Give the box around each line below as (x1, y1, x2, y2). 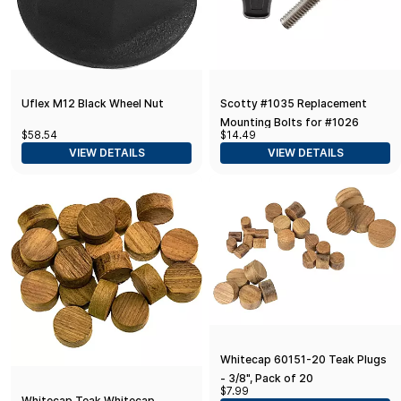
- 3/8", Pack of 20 (220, 371, 313, 386)
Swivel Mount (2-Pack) (220, 134, 340, 149)
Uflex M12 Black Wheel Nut (21, 97, 164, 111)
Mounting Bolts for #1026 (220, 115, 359, 130)
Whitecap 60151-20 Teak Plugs (220, 353, 387, 367)
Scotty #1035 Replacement (220, 97, 367, 111)
